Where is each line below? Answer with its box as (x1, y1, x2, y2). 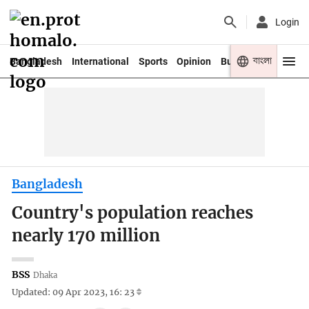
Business (221, 55, 261, 67)
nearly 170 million (12, 226, 161, 247)
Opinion (177, 55, 212, 67)
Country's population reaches (12, 203, 254, 224)
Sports (138, 55, 168, 67)
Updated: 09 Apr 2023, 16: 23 (12, 287, 137, 298)
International (71, 55, 129, 67)
